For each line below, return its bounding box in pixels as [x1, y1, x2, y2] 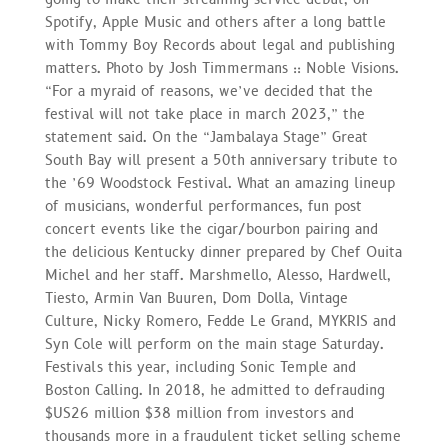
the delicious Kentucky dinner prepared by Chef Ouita [44, 243, 402, 263]
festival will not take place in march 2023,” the [44, 105, 365, 125]
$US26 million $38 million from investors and [44, 404, 354, 424]
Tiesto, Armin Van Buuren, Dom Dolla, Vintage [44, 289, 348, 309]
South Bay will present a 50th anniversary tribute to [44, 151, 397, 171]
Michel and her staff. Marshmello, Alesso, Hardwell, [44, 266, 391, 286]
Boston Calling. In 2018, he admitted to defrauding [44, 381, 385, 401]
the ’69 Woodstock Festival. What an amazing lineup [44, 174, 395, 194]
